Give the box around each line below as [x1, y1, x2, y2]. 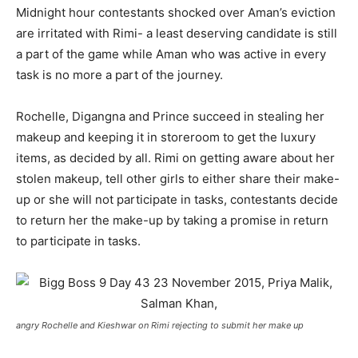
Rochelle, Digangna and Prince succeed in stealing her [16, 109, 324, 124]
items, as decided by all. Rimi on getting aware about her [16, 150, 335, 165]
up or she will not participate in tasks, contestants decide [16, 192, 338, 207]
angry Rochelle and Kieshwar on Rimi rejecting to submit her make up [16, 320, 304, 331]
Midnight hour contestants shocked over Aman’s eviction [16, 5, 336, 20]
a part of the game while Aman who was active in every [16, 46, 326, 62]
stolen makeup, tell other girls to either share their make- [16, 171, 340, 186]
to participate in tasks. [16, 233, 141, 249]
